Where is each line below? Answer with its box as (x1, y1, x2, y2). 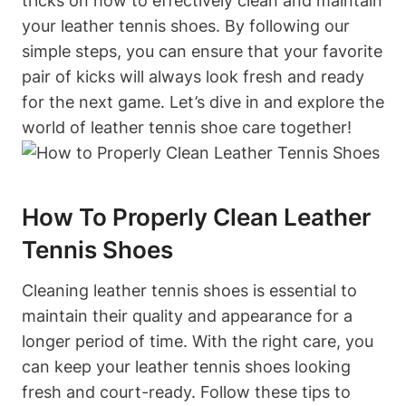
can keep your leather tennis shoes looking (22, 356, 351, 376)
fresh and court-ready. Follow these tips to (22, 382, 351, 401)
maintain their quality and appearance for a (22, 305, 353, 325)
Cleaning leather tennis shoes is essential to (22, 280, 357, 300)
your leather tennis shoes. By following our (22, 15, 350, 35)
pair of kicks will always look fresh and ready (22, 66, 364, 86)
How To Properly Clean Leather (22, 202, 371, 231)
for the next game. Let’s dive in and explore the (22, 92, 384, 111)
